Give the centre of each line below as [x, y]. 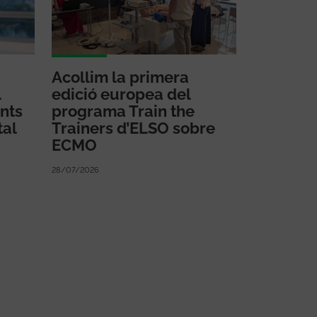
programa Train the [123, 111]
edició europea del [121, 94]
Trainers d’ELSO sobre [133, 128]
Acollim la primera [120, 77]
